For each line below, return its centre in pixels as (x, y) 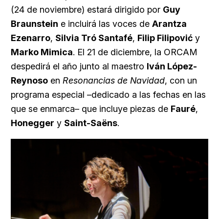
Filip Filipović (165, 38)
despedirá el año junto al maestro (79, 66)
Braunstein (34, 23)
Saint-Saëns (91, 123)
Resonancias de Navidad (114, 80)
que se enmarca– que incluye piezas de (91, 109)
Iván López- (172, 66)
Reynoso (29, 80)
